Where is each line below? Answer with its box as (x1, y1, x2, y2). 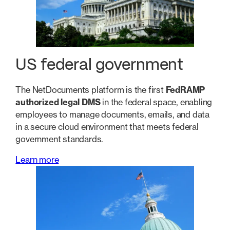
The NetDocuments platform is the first (15, 84, 166, 95)
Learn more (15, 155, 59, 165)
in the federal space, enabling (100, 97, 213, 107)
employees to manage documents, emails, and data (15, 109, 209, 120)
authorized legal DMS (15, 97, 101, 107)
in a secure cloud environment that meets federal (15, 121, 199, 132)
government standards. (15, 133, 105, 144)
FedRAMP (165, 84, 205, 95)
